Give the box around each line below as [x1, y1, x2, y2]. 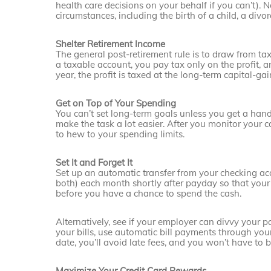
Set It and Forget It [56, 157, 133, 169]
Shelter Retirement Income [56, 38, 166, 50]
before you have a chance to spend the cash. [56, 188, 242, 200]
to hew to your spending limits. [56, 128, 185, 140]
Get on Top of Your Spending [56, 97, 177, 109]
